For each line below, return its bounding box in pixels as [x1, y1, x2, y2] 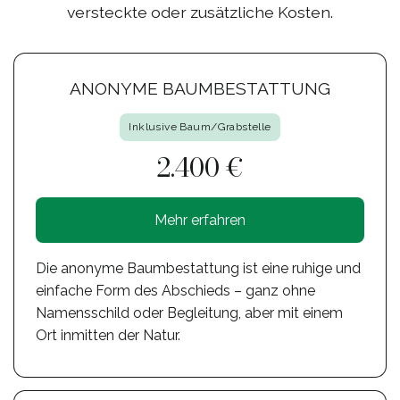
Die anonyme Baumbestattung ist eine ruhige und [36, 259, 361, 277]
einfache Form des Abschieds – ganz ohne [36, 281, 315, 299]
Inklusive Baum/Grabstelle [129, 121, 271, 133]
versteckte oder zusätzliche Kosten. [67, 2, 333, 21]
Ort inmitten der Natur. [36, 326, 180, 344]
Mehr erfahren [154, 211, 246, 229]
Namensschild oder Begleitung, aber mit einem [36, 304, 343, 321]
